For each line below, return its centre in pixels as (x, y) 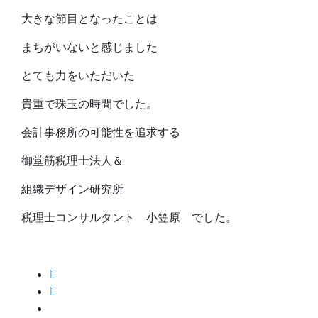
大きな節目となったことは (89, 19)
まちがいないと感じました (89, 47)
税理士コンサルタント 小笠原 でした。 (129, 218)
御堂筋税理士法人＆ (72, 161)
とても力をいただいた (78, 76)
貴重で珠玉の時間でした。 (89, 104)
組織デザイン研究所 (72, 189)
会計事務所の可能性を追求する (101, 132)
